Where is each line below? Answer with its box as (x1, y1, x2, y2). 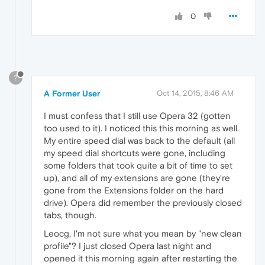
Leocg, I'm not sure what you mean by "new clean (44, 228, 242, 239)
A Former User (44, 89, 100, 99)
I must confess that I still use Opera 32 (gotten (44, 111, 231, 121)
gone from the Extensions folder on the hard (44, 185, 224, 196)
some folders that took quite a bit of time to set (44, 160, 232, 171)
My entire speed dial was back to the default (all (44, 135, 235, 146)
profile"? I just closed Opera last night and (44, 241, 211, 251)
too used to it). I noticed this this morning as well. (44, 123, 239, 134)
